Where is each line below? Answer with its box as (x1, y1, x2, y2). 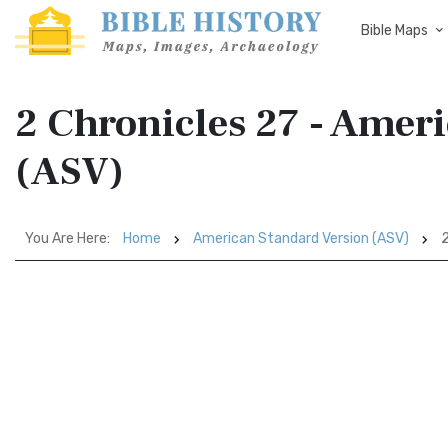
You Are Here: (25, 230, 110, 247)
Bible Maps (361, 22, 428, 39)
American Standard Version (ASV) (193, 230, 409, 247)
